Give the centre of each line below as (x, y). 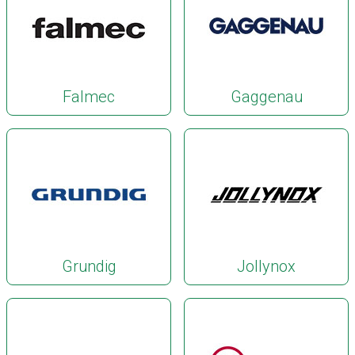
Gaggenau (266, 97)
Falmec (89, 97)
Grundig (89, 266)
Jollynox (266, 266)
